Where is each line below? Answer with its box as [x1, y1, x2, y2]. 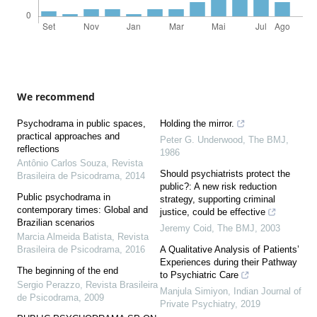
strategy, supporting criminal [160, 194, 275, 205]
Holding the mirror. [160, 118, 234, 129]
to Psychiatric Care [160, 270, 238, 281]
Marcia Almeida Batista [16, 231, 112, 243]
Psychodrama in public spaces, [16, 118, 146, 129]
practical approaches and [16, 131, 120, 142]
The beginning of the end [16, 265, 118, 277]
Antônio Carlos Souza [16, 158, 106, 169]
